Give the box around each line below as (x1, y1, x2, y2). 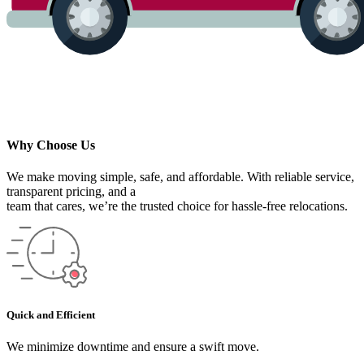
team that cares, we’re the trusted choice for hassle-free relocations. (6, 199, 348, 214)
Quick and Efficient (6, 309, 95, 322)
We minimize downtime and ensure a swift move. (6, 340, 259, 354)
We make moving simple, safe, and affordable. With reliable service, (6, 170, 354, 184)
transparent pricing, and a (6, 184, 136, 199)
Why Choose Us (6, 137, 95, 152)
